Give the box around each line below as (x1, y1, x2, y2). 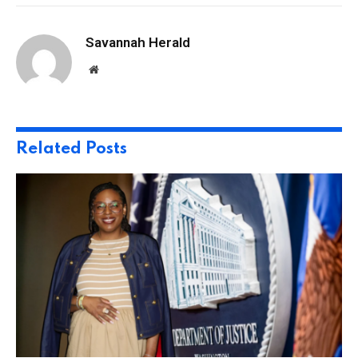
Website (97, 63, 133, 75)
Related (16, 141, 86, 158)
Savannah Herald (86, 34, 190, 51)
